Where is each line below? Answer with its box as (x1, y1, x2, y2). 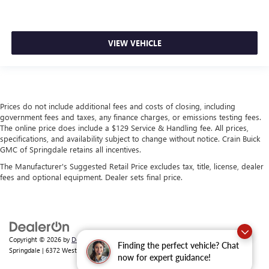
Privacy (134, 234, 155, 244)
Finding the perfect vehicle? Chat (118, 240, 239, 250)
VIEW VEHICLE (107, 37, 162, 48)
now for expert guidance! (118, 252, 211, 262)
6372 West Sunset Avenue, (44, 245, 123, 255)
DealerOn (71, 234, 100, 244)
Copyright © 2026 (9, 234, 63, 244)
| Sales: (187, 245, 211, 255)
